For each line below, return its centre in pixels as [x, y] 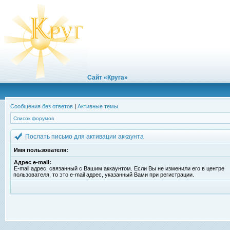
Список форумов [34, 118]
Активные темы [98, 106]
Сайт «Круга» [108, 78]
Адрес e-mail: [33, 162]
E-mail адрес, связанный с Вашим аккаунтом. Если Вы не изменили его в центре [119, 168]
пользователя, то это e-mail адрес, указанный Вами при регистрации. [104, 175]
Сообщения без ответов [42, 106]
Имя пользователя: [41, 150]
